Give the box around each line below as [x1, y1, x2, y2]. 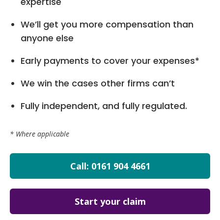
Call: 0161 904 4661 [70, 160, 150, 172]
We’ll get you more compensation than [20, 18, 193, 30]
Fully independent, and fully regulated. [20, 99, 187, 112]
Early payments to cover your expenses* [20, 54, 199, 67]
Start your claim [74, 195, 146, 207]
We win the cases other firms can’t [20, 77, 175, 89]
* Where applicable [10, 129, 69, 138]
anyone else [20, 31, 74, 44]
